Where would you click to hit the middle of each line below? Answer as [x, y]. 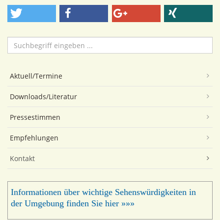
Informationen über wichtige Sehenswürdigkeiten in [103, 192]
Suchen [21, 41]
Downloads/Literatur [43, 96]
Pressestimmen [35, 117]
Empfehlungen [34, 138]
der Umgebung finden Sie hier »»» [73, 203]
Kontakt [22, 158]
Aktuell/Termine [36, 76]
